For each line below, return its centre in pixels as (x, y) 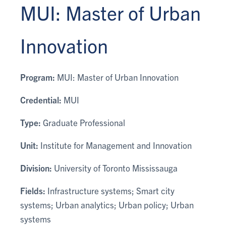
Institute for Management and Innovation (115, 145)
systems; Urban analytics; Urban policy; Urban (107, 205)
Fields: (33, 190)
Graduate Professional (83, 122)
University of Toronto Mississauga (115, 168)
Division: (36, 168)
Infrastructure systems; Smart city (110, 190)
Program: (38, 77)
